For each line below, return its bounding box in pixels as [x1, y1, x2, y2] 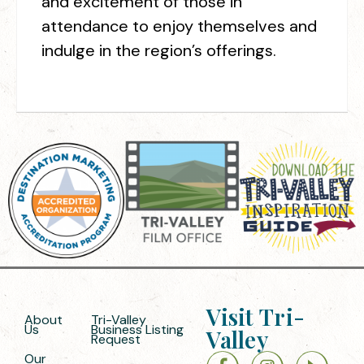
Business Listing [90, 321, 184, 339]
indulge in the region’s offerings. [41, 40, 276, 61]
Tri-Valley [90, 311, 146, 329]
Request [90, 331, 141, 349]
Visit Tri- [206, 301, 305, 332]
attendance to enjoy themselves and [41, 15, 317, 37]
